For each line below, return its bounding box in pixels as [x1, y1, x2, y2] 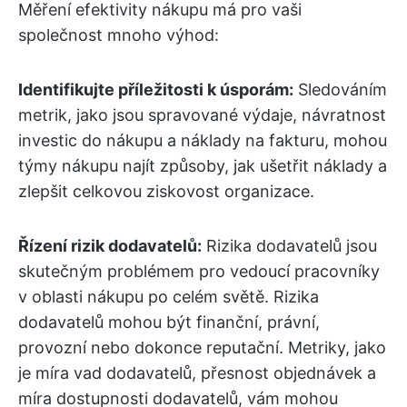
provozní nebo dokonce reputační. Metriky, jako [18, 338, 386, 357]
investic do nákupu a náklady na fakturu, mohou [18, 131, 387, 150]
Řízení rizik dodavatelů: [18, 236, 202, 255]
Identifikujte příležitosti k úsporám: [18, 80, 293, 99]
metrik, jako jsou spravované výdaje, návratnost [18, 105, 386, 124]
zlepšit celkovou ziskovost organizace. [18, 182, 314, 201]
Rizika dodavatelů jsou [202, 236, 377, 255]
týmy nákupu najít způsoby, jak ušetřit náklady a [18, 156, 387, 175]
